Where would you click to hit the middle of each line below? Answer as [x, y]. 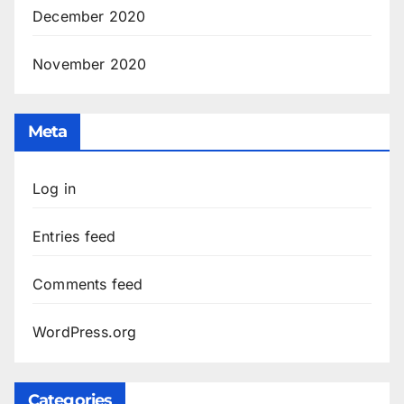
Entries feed [74, 237]
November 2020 [90, 64]
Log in [55, 189]
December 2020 [89, 16]
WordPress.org [85, 332]
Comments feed [88, 285]
